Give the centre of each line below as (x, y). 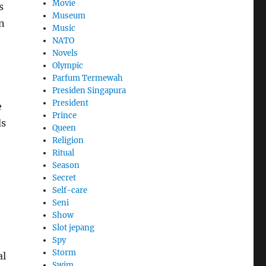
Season (66, 165)
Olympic (68, 65)
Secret (64, 178)
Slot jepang (74, 227)
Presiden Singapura (89, 90)
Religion (68, 140)
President (71, 103)
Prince (65, 115)
